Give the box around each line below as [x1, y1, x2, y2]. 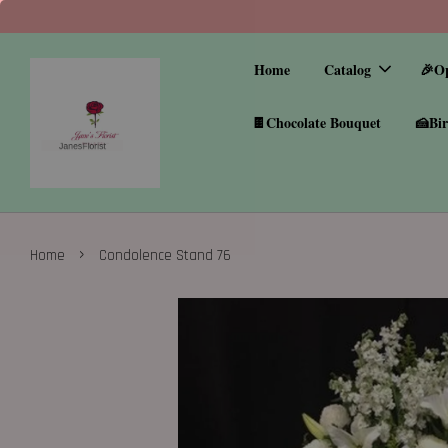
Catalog [324, 59, 372, 80]
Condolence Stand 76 [99, 246, 231, 265]
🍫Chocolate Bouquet [251, 112, 381, 133]
